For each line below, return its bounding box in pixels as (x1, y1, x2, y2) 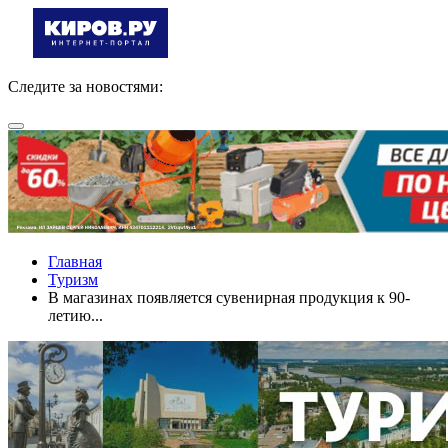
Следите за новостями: (8, 78, 163, 95)
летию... (48, 307, 103, 324)
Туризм (48, 271, 98, 288)
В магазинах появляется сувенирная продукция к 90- (48, 289, 410, 306)
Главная (48, 253, 102, 270)
